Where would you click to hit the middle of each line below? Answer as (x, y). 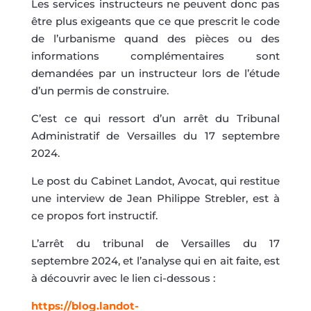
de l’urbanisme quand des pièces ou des (155, 38)
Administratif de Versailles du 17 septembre (155, 135)
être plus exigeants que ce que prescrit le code (155, 21)
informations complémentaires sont (155, 56)
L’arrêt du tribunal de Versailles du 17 (155, 243)
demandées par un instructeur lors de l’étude (155, 73)
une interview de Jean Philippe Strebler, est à (155, 198)
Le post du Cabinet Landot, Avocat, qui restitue (155, 180)
